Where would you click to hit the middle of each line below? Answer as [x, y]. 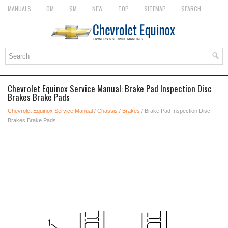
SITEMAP [155, 8]
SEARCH [191, 8]
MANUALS [19, 8]
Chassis [107, 111]
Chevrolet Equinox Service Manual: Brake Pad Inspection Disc [110, 88]
